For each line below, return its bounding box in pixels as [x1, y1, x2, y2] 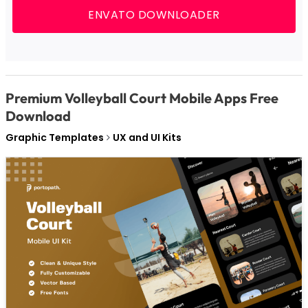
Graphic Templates [5, 130, 104, 144]
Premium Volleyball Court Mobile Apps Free [5, 89, 278, 107]
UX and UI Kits [112, 130, 181, 144]
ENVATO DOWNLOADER [88, 6, 220, 23]
